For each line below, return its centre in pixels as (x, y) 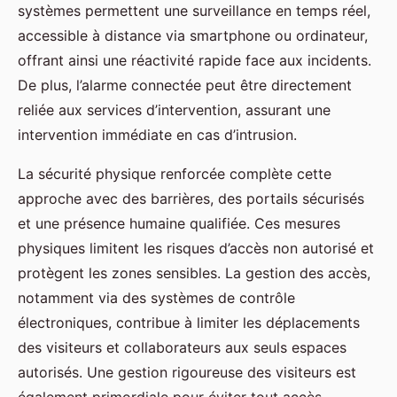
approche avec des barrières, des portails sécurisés (191, 198)
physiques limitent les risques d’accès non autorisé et (196, 248)
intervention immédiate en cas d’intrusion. (157, 134)
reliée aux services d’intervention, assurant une (174, 109)
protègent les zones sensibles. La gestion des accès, (194, 272)
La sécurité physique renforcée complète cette (175, 173)
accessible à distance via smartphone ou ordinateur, (193, 35)
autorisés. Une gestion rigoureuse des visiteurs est (187, 372)
